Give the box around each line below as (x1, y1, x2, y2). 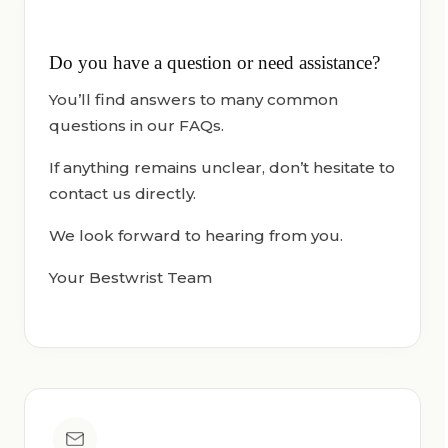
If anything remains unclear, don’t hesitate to (49, 158, 395, 177)
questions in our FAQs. (49, 116, 224, 135)
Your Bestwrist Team (49, 268, 212, 287)
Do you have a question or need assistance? (49, 52, 380, 73)
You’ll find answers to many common (49, 90, 338, 109)
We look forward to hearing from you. (49, 226, 343, 245)
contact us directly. (49, 184, 196, 203)
